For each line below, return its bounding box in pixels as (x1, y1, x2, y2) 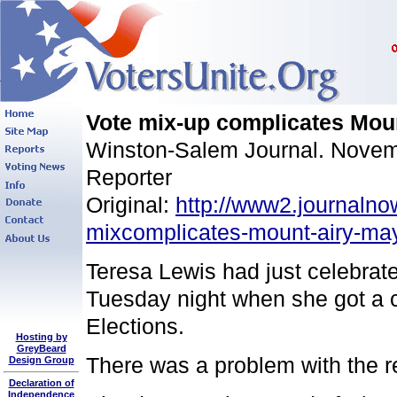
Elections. (86, 314, 184, 339)
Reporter (86, 165, 172, 190)
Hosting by (15, 331, 67, 342)
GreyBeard (16, 343, 66, 354)
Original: (86, 192, 175, 217)
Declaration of (8, 378, 74, 388)
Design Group (8, 354, 74, 365)
